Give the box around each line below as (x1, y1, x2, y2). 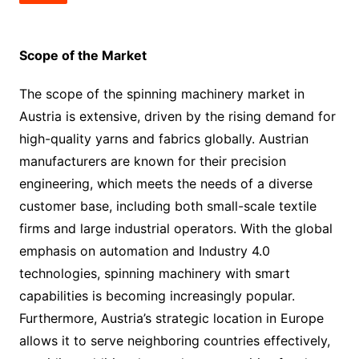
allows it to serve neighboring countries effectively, (18, 332, 330, 349)
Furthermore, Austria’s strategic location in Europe (18, 309, 324, 326)
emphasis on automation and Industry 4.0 (18, 242, 270, 259)
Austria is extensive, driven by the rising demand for (18, 107, 336, 124)
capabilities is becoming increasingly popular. (18, 287, 295, 304)
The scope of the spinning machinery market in (18, 85, 305, 102)
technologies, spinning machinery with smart (18, 264, 290, 281)
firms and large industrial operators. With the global (18, 220, 333, 236)
